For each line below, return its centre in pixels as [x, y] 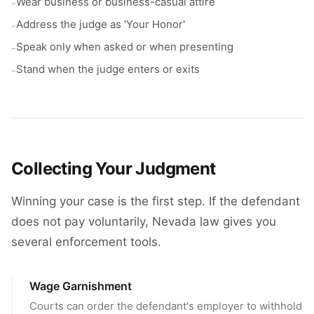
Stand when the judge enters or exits [108, 69]
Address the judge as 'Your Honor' [101, 24]
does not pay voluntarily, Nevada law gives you [144, 221]
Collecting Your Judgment [114, 169]
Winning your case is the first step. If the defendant [156, 201]
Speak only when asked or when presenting [125, 47]
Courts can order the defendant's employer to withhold [166, 306]
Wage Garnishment [81, 286]
